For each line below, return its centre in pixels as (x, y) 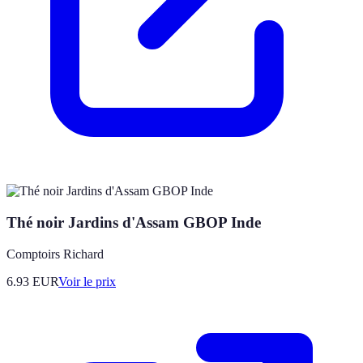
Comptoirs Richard (55, 254)
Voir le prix (87, 281)
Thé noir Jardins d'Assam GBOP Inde (134, 223)
